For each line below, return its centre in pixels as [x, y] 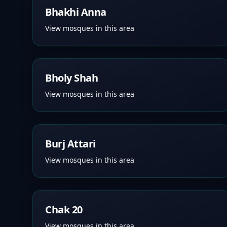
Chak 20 [64, 210]
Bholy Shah [71, 78]
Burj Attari [70, 144]
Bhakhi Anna [76, 12]
